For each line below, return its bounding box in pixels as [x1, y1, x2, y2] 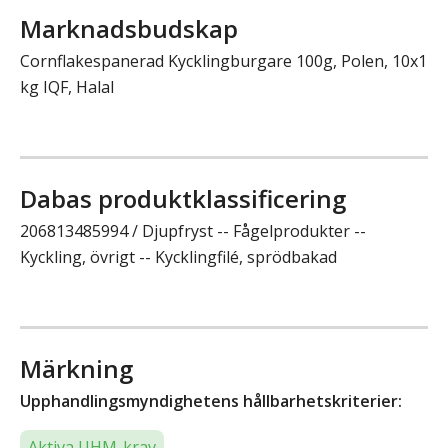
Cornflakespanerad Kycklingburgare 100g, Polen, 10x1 [20, 49, 427, 72]
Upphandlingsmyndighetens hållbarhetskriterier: [20, 389, 402, 412]
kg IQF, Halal [20, 75, 114, 98]
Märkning [20, 351, 133, 385]
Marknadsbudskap [20, 11, 238, 45]
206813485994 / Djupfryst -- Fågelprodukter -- [20, 219, 366, 242]
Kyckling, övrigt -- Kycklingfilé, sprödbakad [20, 245, 337, 268]
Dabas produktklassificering [20, 181, 346, 215]
